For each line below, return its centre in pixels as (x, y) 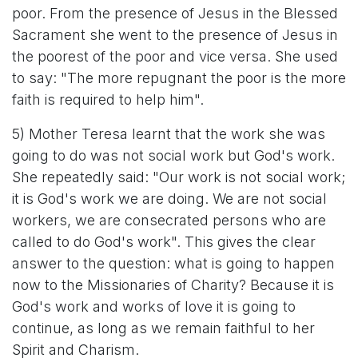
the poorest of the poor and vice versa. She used (175, 56)
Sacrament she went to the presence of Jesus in (175, 35)
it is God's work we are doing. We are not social (169, 199)
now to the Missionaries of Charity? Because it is (173, 285)
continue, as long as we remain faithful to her (163, 328)
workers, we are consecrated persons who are (169, 220)
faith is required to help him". (108, 99)
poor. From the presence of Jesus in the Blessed (175, 13)
